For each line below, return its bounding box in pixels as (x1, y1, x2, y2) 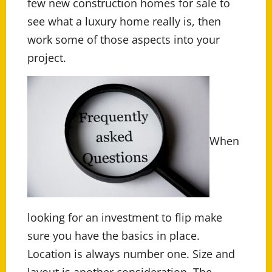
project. (27, 50, 66, 66)
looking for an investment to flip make (27, 210, 222, 225)
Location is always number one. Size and (27, 246, 235, 262)
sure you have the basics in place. (27, 228, 200, 243)
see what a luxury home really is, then (27, 14, 221, 29)
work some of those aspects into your (27, 32, 220, 47)
